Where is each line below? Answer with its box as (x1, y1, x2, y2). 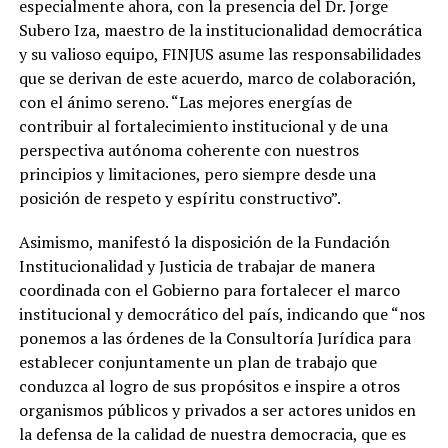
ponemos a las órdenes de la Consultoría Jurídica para (18, 327, 411, 350)
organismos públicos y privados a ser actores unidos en (18, 399, 416, 422)
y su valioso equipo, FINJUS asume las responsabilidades (18, 43, 421, 66)
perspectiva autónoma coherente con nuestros (18, 139, 359, 162)
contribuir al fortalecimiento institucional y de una (18, 115, 388, 138)
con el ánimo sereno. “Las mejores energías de (18, 91, 352, 114)
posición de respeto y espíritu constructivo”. (18, 187, 341, 210)
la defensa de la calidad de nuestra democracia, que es (18, 423, 406, 446)
